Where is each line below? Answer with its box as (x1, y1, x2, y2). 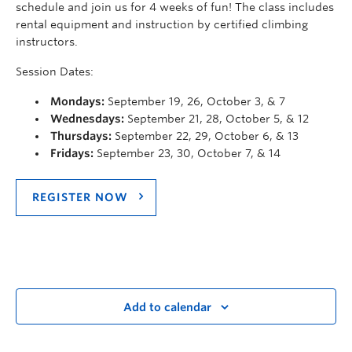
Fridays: (50, 146, 93, 159)
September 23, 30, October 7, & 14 (93, 146, 280, 159)
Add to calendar (123, 301, 211, 314)
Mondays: (50, 94, 104, 108)
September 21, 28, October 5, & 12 (124, 112, 309, 125)
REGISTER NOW (32, 190, 132, 203)
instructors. (16, 35, 78, 48)
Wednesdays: (50, 112, 124, 125)
